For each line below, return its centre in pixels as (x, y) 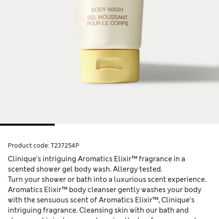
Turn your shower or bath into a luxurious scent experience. (107, 180)
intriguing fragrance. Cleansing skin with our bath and (98, 210)
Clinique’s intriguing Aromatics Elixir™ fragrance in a (97, 159)
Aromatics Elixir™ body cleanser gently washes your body (105, 190)
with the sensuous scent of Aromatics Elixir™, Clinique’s (101, 200)
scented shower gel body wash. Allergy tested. (85, 169)
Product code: (29, 146)
